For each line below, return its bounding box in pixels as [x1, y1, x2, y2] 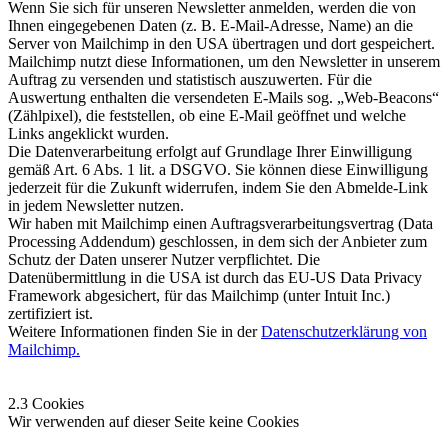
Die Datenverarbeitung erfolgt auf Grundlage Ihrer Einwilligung [8, 142, 412, 160]
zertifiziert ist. [8, 304, 93, 322]
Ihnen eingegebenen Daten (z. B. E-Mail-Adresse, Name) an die [8, 16, 413, 34]
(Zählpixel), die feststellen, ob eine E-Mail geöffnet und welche [8, 106, 406, 124]
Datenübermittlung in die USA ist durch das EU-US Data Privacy [8, 268, 422, 286]
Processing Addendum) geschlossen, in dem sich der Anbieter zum [8, 232, 427, 250]
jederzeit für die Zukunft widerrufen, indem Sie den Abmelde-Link [8, 178, 428, 196]
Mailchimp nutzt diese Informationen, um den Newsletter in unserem [8, 52, 440, 70]
